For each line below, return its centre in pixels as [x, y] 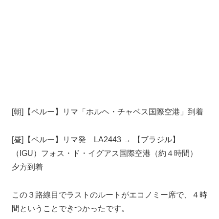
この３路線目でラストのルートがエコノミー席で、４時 [109, 195]
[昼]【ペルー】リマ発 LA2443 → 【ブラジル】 [96, 139]
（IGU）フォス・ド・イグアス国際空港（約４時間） [109, 153]
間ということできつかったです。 [70, 208]
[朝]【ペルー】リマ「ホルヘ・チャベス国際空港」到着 [108, 111]
